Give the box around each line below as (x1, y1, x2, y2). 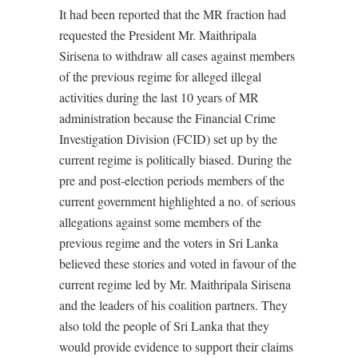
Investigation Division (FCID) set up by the (59, 130, 277, 147)
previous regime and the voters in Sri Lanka (59, 234, 278, 251)
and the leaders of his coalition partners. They (59, 296, 288, 313)
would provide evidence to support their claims (59, 338, 293, 355)
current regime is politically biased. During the (59, 151, 292, 168)
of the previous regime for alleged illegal (59, 68, 261, 85)
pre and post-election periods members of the (59, 172, 284, 189)
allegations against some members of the (59, 213, 261, 230)
